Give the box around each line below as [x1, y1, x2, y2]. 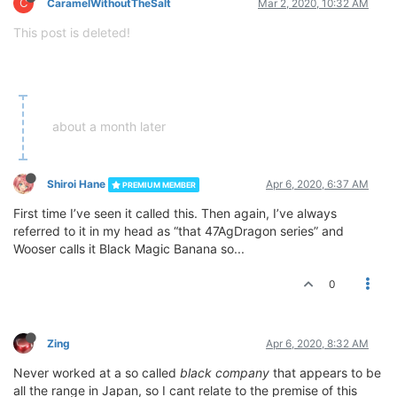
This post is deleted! [13, 25, 130, 41]
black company [180, 365, 269, 381]
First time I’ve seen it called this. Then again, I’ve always [13, 206, 337, 222]
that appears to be [269, 365, 381, 381]
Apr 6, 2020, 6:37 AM [266, 177, 369, 191]
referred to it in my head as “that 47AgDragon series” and [13, 223, 344, 239]
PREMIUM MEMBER [121, 180, 196, 191]
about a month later [52, 119, 166, 135]
